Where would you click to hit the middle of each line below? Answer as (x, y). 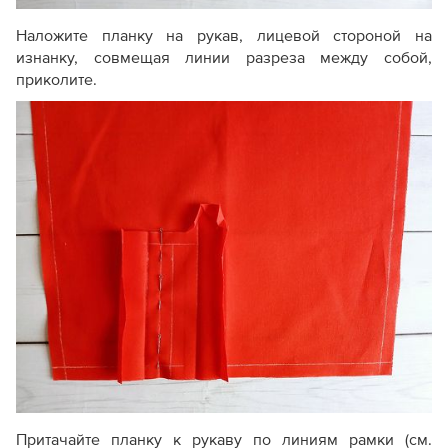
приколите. (56, 80)
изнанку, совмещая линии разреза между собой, (224, 58)
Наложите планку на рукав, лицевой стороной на (224, 36)
